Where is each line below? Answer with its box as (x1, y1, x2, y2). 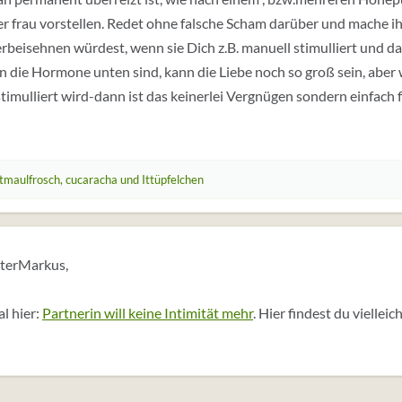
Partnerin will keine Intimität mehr (42, 304, 253, 321)
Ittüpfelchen (142, 172, 204, 187)
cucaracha (66, 172, 118, 187)
